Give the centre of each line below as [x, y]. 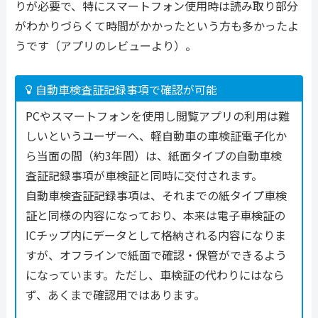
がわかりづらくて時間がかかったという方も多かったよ [157, 25]
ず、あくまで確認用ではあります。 [115, 295]
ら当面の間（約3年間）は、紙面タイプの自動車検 [153, 156]
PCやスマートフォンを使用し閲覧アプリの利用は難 [157, 116]
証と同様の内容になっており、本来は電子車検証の [155, 215]
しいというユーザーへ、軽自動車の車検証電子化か [156, 136]
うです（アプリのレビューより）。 [106, 45]
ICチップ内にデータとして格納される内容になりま [155, 235]
